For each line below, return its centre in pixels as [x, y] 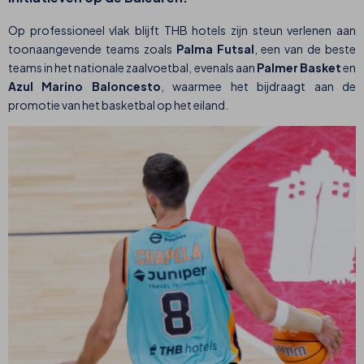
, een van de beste [305, 49]
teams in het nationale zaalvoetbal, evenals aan [132, 68]
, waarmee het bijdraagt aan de [258, 87]
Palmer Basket [300, 68]
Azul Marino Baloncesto [84, 87]
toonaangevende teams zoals [92, 49]
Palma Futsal [215, 49]
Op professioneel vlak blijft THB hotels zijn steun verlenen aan [182, 30]
